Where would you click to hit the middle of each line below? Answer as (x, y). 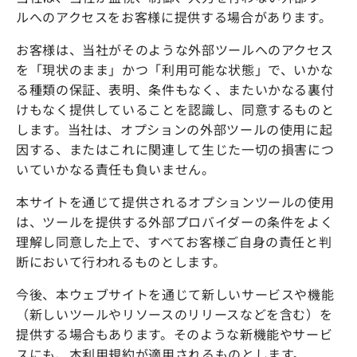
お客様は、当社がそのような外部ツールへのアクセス (175, 50)
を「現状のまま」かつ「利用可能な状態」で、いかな (175, 70)
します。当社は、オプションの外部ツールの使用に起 (175, 129)
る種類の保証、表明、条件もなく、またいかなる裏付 (175, 90)
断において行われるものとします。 (121, 262)
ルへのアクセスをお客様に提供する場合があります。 (174, 17)
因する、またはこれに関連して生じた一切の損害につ (175, 149)
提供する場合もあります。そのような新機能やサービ (175, 334)
